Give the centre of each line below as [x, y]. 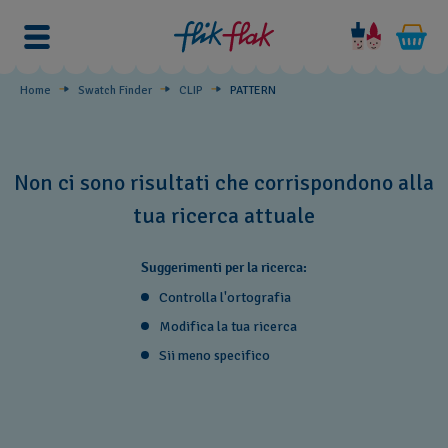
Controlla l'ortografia [225, 297]
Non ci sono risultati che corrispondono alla [224, 182]
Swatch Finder [115, 90]
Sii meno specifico [214, 355]
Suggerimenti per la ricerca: [224, 267]
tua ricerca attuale [224, 215]
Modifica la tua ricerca [228, 326]
